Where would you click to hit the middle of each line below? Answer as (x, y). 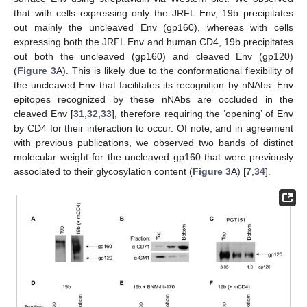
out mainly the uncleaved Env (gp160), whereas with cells (153, 28)
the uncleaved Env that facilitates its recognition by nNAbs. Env (153, 85)
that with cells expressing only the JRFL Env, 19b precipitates (153, 13)
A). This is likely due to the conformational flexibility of (175, 71)
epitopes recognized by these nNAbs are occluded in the (153, 100)
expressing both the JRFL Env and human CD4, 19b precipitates (153, 42)
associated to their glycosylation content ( (103, 172)
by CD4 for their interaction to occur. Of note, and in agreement (153, 128)
